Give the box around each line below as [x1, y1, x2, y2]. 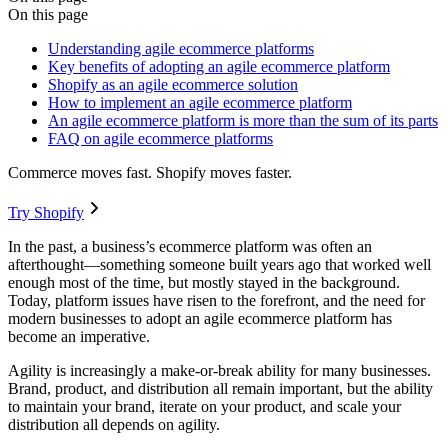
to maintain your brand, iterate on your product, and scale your [8, 398, 401, 416]
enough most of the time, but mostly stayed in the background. [8, 274, 400, 292]
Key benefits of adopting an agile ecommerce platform [48, 58, 390, 76]
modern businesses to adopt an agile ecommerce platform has [8, 310, 392, 328]
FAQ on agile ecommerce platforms [48, 130, 273, 148]
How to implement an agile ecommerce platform [48, 94, 352, 112]
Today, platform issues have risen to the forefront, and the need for [8, 292, 425, 310]
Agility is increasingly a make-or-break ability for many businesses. [8, 362, 431, 380]
